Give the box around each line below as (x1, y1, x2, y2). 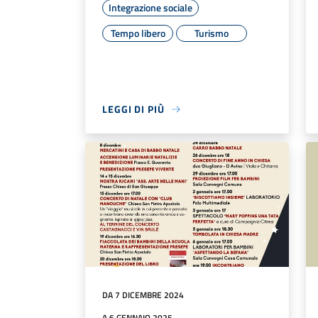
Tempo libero (110, 26, 165, 41)
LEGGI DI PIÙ (102, 102, 165, 117)
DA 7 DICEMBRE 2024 (102, 287, 184, 302)
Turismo (194, 26, 229, 41)
